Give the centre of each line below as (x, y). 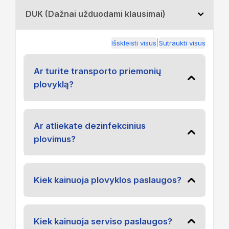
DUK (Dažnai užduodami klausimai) (95, 14)
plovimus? (54, 139)
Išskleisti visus (134, 43)
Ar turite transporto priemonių (97, 71)
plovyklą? (53, 84)
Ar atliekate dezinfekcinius (89, 125)
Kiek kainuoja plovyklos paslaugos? (107, 180)
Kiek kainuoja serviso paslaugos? (103, 221)
